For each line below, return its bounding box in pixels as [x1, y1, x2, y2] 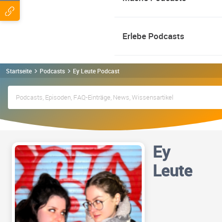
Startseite [6, 66, 32, 75]
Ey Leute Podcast [73, 66, 119, 75]
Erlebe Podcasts [122, 30, 184, 42]
